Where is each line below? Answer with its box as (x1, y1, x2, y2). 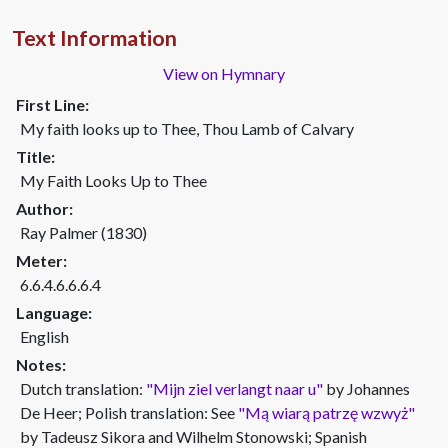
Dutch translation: (20, 379, 146, 398)
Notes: (16, 355, 66, 374)
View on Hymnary (163, 64, 285, 83)
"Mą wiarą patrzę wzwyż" (238, 403, 415, 422)
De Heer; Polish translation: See (20, 403, 238, 422)
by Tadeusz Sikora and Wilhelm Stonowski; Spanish (20, 427, 367, 446)
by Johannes (323, 379, 410, 398)
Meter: (16, 251, 67, 270)
